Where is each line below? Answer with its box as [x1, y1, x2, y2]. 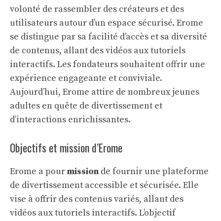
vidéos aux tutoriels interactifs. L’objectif [10, 207, 176, 219]
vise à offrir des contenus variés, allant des [10, 193, 184, 205]
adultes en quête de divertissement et [10, 100, 162, 111]
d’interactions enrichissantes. [10, 114, 131, 125]
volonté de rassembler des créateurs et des [10, 3, 184, 15]
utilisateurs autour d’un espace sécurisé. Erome [10, 17, 203, 29]
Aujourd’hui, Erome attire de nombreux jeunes [10, 86, 199, 98]
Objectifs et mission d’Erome [10, 140, 122, 155]
